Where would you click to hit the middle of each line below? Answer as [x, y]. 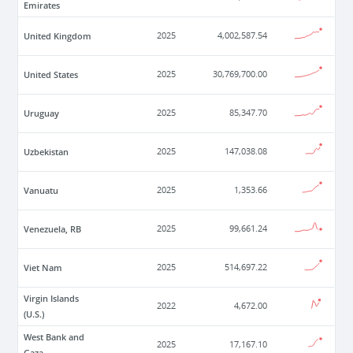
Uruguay [42, 113]
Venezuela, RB [53, 229]
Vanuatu [41, 191]
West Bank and [54, 337]
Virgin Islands [52, 299]
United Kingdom [58, 36]
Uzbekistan [46, 152]
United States [51, 75]
